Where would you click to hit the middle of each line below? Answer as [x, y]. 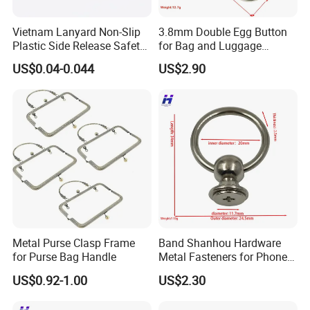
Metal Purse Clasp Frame [74, 243]
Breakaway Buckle [57, 60]
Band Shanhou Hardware [219, 243]
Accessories [187, 60]
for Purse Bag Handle [65, 257]
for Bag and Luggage [210, 46]
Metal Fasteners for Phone [222, 257]
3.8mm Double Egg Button [222, 32]
